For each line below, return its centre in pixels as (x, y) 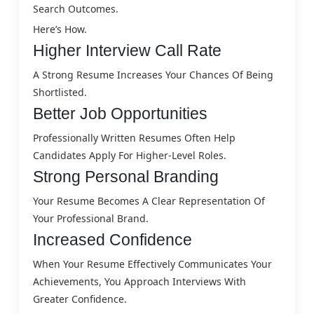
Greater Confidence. (80, 299)
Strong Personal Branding (126, 176)
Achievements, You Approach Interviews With (139, 281)
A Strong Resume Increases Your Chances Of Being (153, 74)
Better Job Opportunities (120, 113)
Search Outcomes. (76, 8)
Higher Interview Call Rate (127, 50)
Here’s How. (60, 29)
